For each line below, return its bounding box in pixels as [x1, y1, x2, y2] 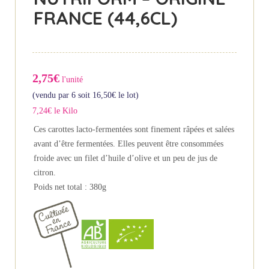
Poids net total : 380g [34, 183, 106, 192]
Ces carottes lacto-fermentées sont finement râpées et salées [34, 125, 234, 134]
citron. [34, 168, 56, 178]
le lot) [116, 91, 139, 100]
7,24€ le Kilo [32, 106, 77, 116]
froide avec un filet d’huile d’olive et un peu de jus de [34, 154, 217, 163]
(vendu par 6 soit [32, 91, 92, 100]
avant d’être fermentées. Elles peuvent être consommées [34, 139, 223, 149]
